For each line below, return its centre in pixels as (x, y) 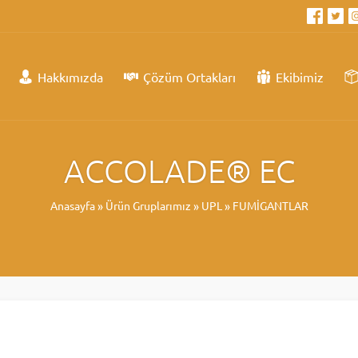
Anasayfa (72, 205)
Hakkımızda (70, 77)
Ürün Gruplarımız (148, 205)
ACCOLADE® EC (179, 171)
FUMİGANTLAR (270, 205)
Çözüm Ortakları (189, 77)
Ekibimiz (300, 77)
